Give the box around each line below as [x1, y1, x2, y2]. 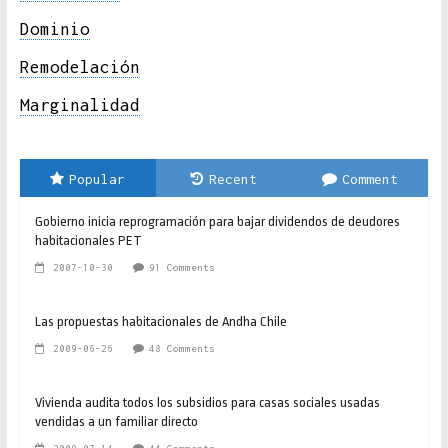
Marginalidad [19, 95, 140, 116]
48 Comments [148, 343, 215, 355]
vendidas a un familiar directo [34, 414, 198, 430]
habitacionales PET [34, 233, 142, 249]
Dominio [19, 19, 90, 40]
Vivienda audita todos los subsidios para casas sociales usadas [34, 395, 380, 411]
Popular [69, 171, 126, 188]
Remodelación [19, 57, 140, 78]
